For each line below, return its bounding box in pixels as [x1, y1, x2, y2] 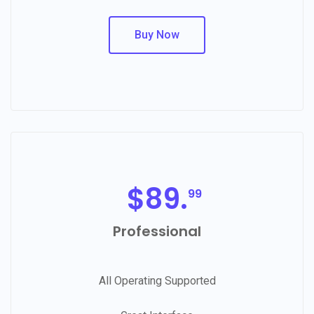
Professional [113, 221, 201, 241]
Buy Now [135, 27, 179, 41]
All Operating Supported [98, 273, 216, 287]
